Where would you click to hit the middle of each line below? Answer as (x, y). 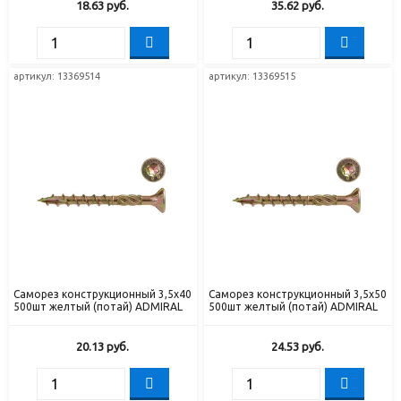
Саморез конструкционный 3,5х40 (103, 294)
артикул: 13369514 (57, 76)
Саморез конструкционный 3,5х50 (298, 294)
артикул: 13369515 (252, 76)
